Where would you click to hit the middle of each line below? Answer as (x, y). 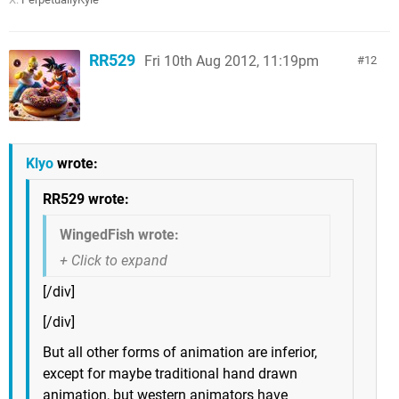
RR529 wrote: (86, 199)
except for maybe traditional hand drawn (170, 373)
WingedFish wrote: (119, 234)
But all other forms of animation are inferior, (180, 352)
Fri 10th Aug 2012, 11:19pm (232, 61)
